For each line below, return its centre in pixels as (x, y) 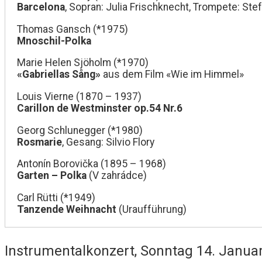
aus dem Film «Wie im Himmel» (172, 75)
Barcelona (41, 7)
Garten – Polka (52, 176)
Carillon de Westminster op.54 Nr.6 (100, 108)
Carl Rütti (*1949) (56, 197)
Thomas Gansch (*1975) (73, 29)
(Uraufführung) (151, 209)
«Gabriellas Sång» (59, 75)
